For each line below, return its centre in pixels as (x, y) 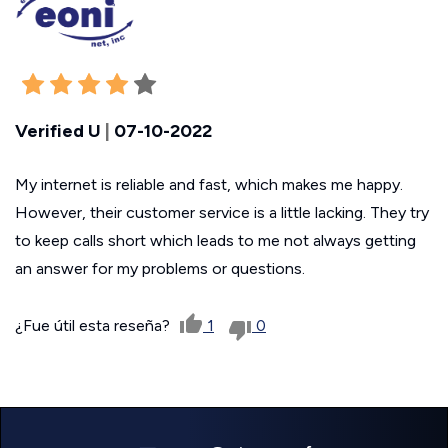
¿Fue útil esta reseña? (94, 326)
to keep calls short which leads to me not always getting (215, 241)
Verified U (58, 131)
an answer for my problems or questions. (160, 269)
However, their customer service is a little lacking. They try (222, 213)
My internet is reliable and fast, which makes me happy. (209, 185)
